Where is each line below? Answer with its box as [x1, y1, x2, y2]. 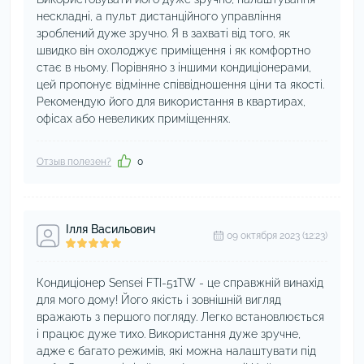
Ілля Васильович [66, 223, 155, 236]
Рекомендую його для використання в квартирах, [37, 95, 305, 108]
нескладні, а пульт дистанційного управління [37, 10, 281, 23]
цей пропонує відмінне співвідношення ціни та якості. [37, 78, 324, 91]
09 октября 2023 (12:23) [227, 230, 327, 241]
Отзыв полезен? [37, 156, 111, 167]
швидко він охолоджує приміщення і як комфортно [37, 44, 310, 57]
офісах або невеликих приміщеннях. [37, 112, 230, 125]
